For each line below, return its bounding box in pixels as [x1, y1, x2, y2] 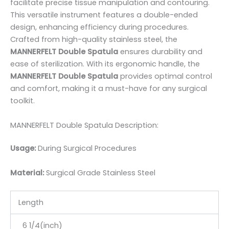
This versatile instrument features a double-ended [10, 10, 198, 20]
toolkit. [10, 96, 35, 106]
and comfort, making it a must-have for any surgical [10, 83, 207, 94]
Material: [10, 167, 46, 178]
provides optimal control [118, 71, 212, 82]
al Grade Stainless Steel [68, 167, 155, 178]
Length [18, 197, 43, 208]
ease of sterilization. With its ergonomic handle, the [10, 59, 200, 70]
